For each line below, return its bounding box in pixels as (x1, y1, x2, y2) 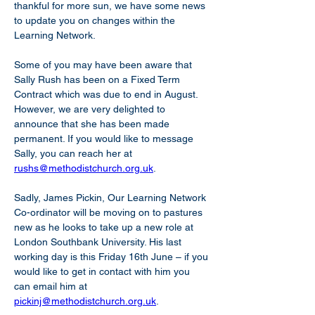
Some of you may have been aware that (14, 59, 195, 70)
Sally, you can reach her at (14, 148, 135, 159)
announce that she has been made (14, 118, 172, 129)
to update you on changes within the (14, 15, 178, 26)
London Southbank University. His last (14, 236, 184, 247)
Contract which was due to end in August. (14, 89, 200, 100)
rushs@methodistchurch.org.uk (14, 162, 153, 174)
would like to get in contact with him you (14, 266, 193, 277)
